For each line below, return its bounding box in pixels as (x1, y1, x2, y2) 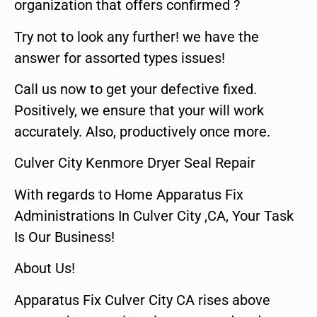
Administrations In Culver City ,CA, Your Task (14, 207, 294, 224)
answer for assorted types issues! (14, 49, 225, 67)
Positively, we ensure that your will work (14, 101, 264, 119)
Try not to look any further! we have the (14, 28, 259, 45)
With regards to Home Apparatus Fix (14, 185, 243, 203)
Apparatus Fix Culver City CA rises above (14, 291, 270, 309)
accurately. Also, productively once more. (14, 122, 270, 140)
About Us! (14, 260, 75, 277)
